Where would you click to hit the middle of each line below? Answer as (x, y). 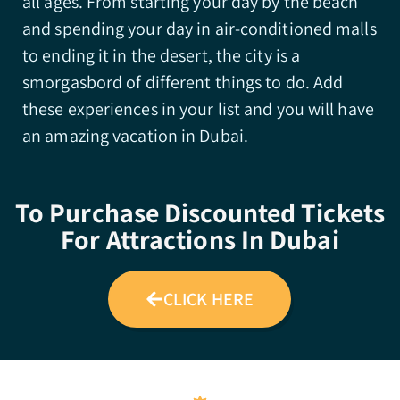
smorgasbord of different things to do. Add (183, 82)
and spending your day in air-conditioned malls (200, 29)
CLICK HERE (208, 299)
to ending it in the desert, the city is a (162, 55)
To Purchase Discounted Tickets (200, 212)
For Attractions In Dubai (200, 239)
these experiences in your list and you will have (198, 109)
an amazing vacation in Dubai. (137, 136)
